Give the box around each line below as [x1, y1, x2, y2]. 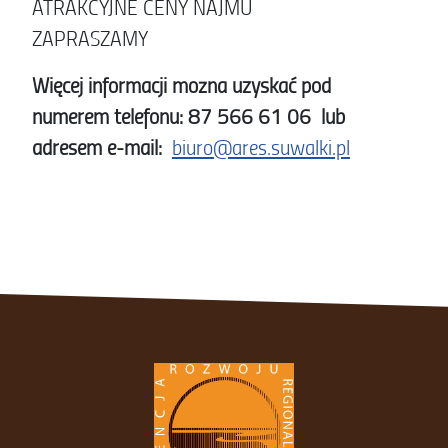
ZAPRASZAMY [32, 24, 148, 52]
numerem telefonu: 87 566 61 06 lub [32, 102, 345, 130]
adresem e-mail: [32, 133, 162, 161]
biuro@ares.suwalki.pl [172, 133, 350, 161]
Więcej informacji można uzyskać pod [32, 71, 336, 99]
